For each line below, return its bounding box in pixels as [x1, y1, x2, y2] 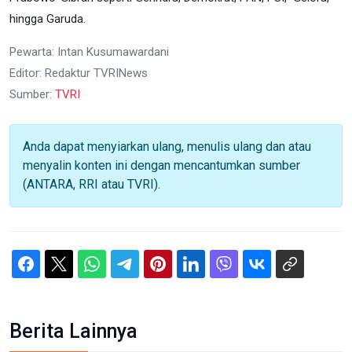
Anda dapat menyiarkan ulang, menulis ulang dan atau [23, 138, 311, 154]
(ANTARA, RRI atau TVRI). [23, 176, 160, 192]
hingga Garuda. [9, 11, 86, 26]
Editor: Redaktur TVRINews [9, 65, 148, 80]
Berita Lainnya [9, 319, 137, 343]
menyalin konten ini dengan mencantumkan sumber [23, 157, 300, 173]
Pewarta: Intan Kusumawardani [9, 44, 169, 59]
